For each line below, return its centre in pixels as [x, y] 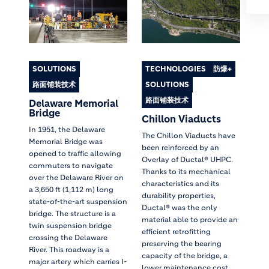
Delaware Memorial [74, 103]
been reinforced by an [180, 147]
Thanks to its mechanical [186, 171]
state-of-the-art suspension [78, 201]
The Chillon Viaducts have [189, 135]
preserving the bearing [182, 243]
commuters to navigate [71, 165]
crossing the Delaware [68, 237]
